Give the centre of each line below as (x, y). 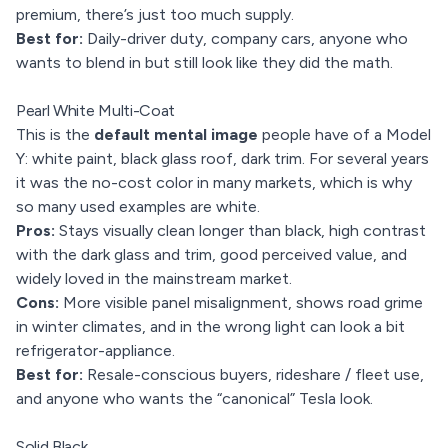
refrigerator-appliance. (95, 350)
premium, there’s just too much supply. (155, 14)
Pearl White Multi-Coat (95, 110)
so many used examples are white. (138, 206)
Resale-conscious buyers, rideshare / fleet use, (253, 374)
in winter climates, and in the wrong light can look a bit (210, 326)
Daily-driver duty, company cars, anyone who (245, 38)
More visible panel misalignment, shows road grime (241, 302)
